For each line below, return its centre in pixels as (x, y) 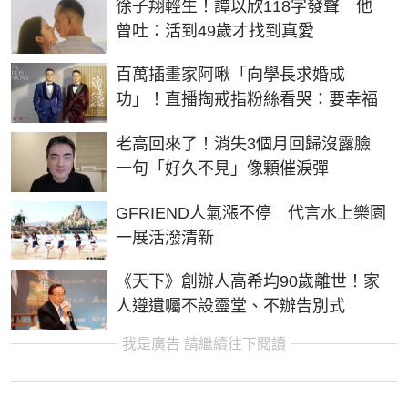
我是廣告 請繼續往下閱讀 (204, 343)
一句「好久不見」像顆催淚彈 (222, 168)
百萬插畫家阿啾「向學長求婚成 (230, 75)
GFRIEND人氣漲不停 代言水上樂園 (251, 213)
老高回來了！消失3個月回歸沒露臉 (251, 143)
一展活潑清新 (165, 237)
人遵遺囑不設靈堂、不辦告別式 (230, 306)
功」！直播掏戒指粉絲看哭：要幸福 (247, 100)
